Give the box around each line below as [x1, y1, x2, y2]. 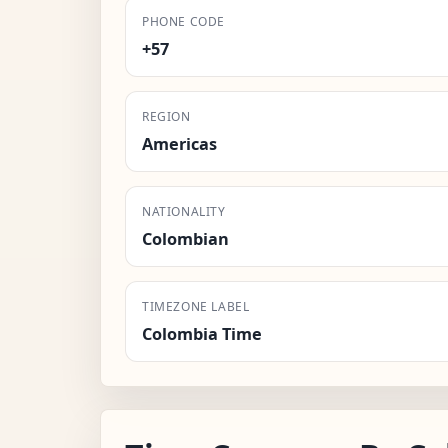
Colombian [142, 227, 229, 250]
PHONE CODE [142, 12, 225, 30]
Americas [142, 132, 217, 155]
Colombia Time [142, 322, 262, 345]
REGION [142, 107, 191, 125]
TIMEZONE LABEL [142, 297, 250, 315]
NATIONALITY [142, 202, 226, 220]
